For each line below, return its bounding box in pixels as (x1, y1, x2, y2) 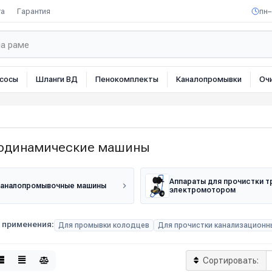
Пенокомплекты (95, 75, 158, 84)
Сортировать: (203, 256, 259, 265)
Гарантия (17, 6, 50, 16)
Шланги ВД (36, 75, 78, 84)
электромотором (169, 186, 236, 194)
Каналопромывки (176, 75, 242, 84)
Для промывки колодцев (58, 221, 149, 229)
